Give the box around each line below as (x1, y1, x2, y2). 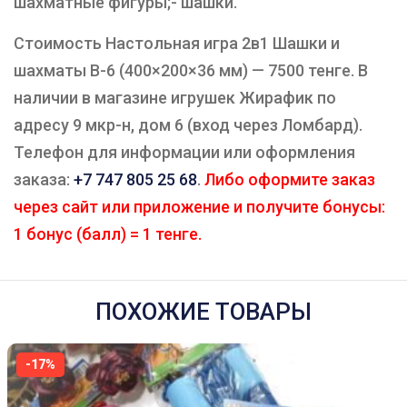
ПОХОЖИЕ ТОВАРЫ (95, 298, 312, 326)
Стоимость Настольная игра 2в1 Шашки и (14, 34, 340, 54)
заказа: (14, 170, 74, 190)
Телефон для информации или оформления (14, 143, 355, 163)
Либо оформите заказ (201, 170, 375, 190)
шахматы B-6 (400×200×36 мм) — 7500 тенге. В (14, 61, 368, 81)
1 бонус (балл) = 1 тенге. (14, 224, 202, 244)
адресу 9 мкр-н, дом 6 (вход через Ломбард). (14, 115, 362, 135)
